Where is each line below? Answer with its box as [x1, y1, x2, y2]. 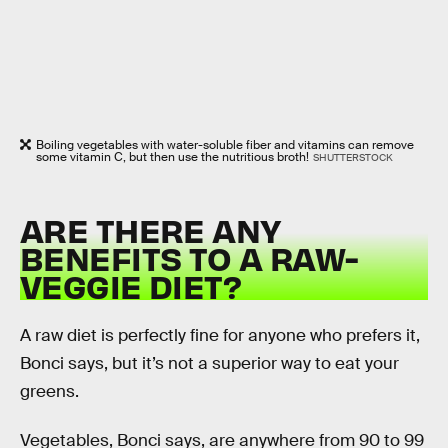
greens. [20, 380, 79, 402]
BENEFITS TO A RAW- [20, 237, 359, 279]
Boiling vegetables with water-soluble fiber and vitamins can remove [36, 136, 414, 153]
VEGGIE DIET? [20, 265, 242, 307]
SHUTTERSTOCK [312, 150, 393, 164]
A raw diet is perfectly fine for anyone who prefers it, [20, 324, 420, 346]
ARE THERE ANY [20, 209, 281, 251]
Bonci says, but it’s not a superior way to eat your [20, 352, 399, 374]
